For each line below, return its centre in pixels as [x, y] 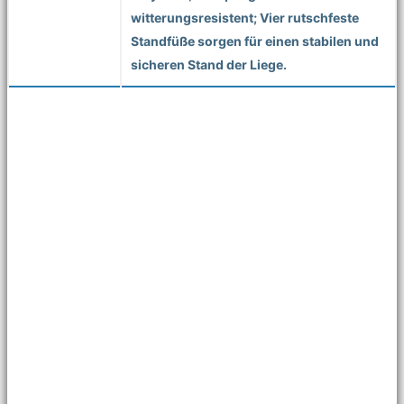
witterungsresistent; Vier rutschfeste [245, 17]
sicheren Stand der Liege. [209, 64]
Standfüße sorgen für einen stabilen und [255, 41]
